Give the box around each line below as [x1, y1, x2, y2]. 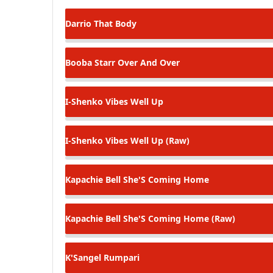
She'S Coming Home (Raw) [121, 213, 235, 225]
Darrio [65, 18, 91, 30]
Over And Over [115, 57, 180, 69]
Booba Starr [65, 57, 115, 69]
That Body [91, 18, 136, 30]
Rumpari [101, 252, 140, 264]
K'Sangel [65, 252, 101, 264]
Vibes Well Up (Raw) [103, 135, 190, 147]
